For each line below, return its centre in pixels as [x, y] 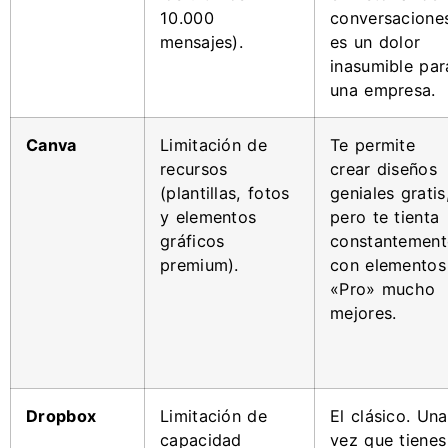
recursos [194, 168]
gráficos [192, 240]
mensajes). [202, 41]
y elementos [208, 216]
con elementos [388, 264]
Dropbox [61, 415]
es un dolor [375, 41]
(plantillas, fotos [225, 192]
